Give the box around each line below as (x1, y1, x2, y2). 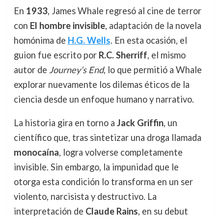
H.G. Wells (67, 34, 110, 46)
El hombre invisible (29, 20, 105, 31)
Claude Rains (85, 205, 138, 217)
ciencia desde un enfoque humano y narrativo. (13, 93, 194, 105)
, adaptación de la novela (105, 20, 201, 31)
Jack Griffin (116, 117, 164, 128)
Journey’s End (49, 64, 104, 75)
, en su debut (137, 205, 188, 217)
